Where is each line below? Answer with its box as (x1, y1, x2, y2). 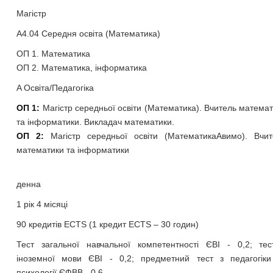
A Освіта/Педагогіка (16, 83, 94, 93)
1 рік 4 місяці (16, 199, 68, 209)
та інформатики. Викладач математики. (16, 117, 174, 127)
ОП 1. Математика (16, 49, 93, 58)
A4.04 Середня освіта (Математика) (16, 29, 160, 38)
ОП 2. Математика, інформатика (16, 63, 149, 73)
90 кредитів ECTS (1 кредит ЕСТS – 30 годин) (16, 219, 199, 229)
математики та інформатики (16, 145, 129, 155)
